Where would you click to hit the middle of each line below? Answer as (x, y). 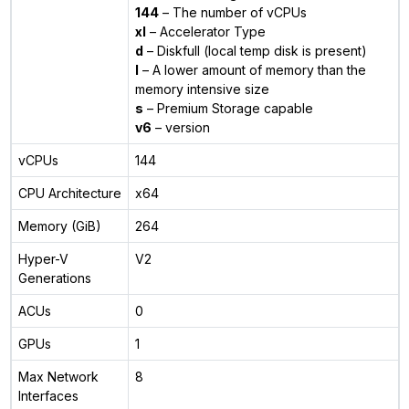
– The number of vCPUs (232, 12)
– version (180, 127)
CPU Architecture (69, 193)
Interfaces (48, 395)
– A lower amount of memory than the (252, 69)
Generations (54, 278)
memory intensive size (202, 89)
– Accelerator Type (205, 31)
